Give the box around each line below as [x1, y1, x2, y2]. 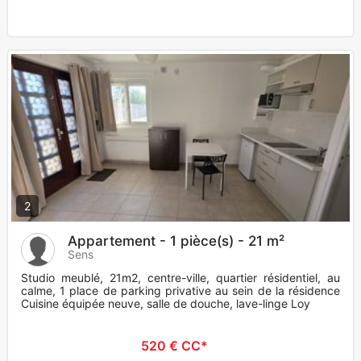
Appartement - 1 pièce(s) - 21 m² [68, 233, 284, 250]
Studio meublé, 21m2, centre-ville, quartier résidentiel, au [21, 271, 340, 285]
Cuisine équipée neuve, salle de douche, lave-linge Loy [21, 297, 310, 311]
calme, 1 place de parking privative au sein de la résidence [21, 284, 340, 298]
